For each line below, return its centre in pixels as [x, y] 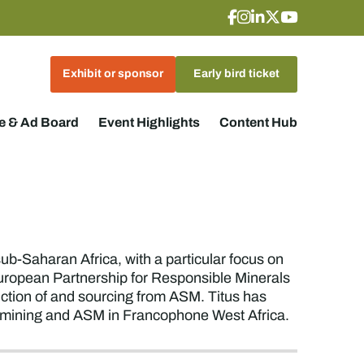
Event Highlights [149, 121]
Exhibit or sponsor [113, 73]
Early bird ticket [236, 73]
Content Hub [258, 121]
